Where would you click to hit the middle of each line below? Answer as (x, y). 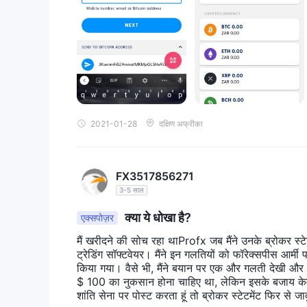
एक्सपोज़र (97, 218)
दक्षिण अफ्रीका (181, 123)
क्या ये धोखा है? (157, 218)
